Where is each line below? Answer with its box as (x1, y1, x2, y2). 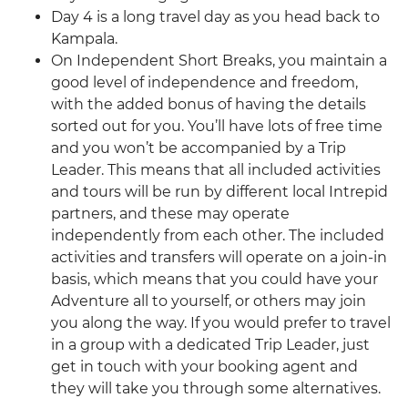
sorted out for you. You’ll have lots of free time (51, 117, 382, 136)
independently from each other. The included (51, 227, 384, 245)
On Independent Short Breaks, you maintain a (51, 52, 387, 70)
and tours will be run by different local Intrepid (51, 183, 388, 201)
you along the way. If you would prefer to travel (51, 314, 391, 332)
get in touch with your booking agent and (51, 358, 358, 376)
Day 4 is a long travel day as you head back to (51, 8, 380, 26)
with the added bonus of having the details (51, 96, 366, 114)
